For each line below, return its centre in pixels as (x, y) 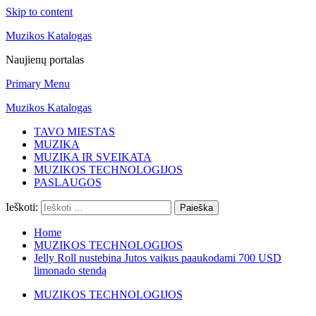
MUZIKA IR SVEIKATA (93, 157)
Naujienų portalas (45, 60)
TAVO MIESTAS (74, 132)
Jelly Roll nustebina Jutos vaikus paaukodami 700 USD (158, 258)
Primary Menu (38, 84)
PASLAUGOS (68, 182)
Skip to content (39, 12)
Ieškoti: (22, 207)
